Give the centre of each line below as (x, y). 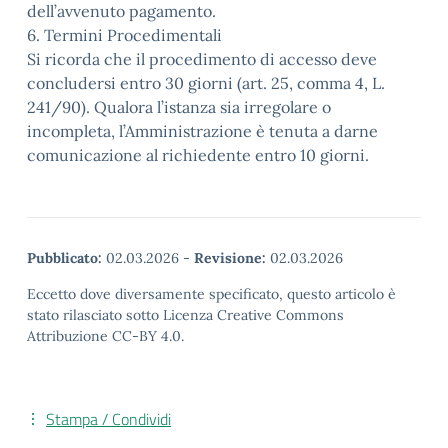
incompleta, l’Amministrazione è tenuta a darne (202, 131)
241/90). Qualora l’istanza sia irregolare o (179, 107)
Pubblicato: (64, 258)
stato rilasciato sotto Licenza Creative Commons (185, 315)
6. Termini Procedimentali (124, 35)
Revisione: (230, 258)
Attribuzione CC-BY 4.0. (105, 336)
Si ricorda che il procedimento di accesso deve (202, 59)
